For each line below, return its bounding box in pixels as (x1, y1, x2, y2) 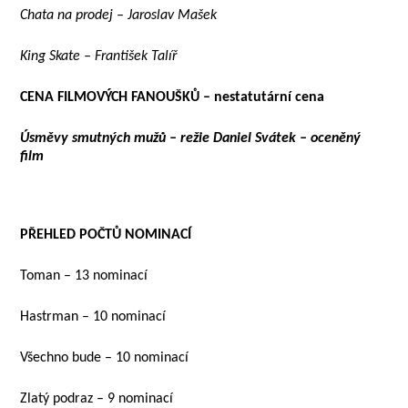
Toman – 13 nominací (20, 269, 148, 283)
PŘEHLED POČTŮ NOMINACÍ (20, 228, 192, 242)
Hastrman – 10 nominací (20, 310, 167, 324)
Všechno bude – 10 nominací (20, 351, 189, 365)
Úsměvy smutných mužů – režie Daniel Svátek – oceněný (20, 131, 362, 146)
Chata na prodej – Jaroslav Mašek (20, 8, 218, 23)
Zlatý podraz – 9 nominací (20, 392, 174, 406)
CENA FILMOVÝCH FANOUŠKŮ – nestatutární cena (20, 90, 325, 105)
